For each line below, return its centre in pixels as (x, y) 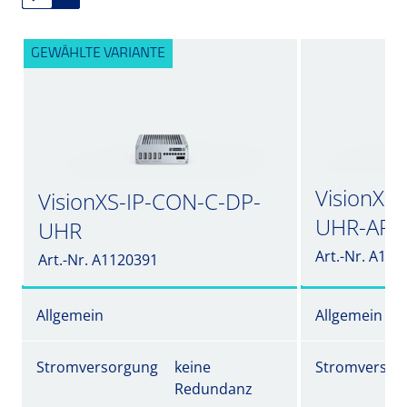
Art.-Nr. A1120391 (98, 259)
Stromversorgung (97, 367)
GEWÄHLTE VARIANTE (98, 54)
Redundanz (213, 389)
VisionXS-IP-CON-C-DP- (149, 201)
